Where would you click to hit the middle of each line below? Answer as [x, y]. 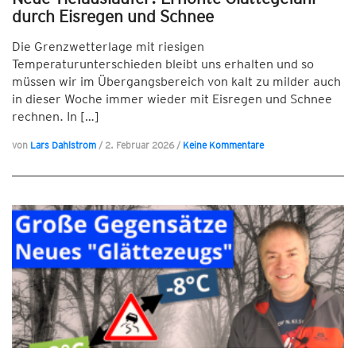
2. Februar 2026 [141, 145]
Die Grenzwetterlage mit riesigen [108, 46]
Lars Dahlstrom [63, 145]
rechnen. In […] [56, 116]
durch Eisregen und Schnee [113, 16]
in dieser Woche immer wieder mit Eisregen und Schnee [172, 99]
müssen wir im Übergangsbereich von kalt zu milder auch [176, 81]
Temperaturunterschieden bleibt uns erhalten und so [163, 64]
